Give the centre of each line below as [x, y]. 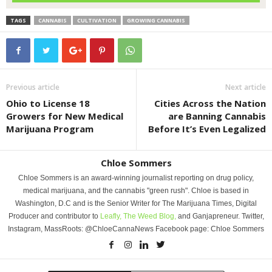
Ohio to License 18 [48, 104]
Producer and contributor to [54, 216]
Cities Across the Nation [210, 104]
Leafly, [111, 216]
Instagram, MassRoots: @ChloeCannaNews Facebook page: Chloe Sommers [136, 229]
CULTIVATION [97, 21]
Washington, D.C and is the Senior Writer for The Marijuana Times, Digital [136, 204]
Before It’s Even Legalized [207, 129]
